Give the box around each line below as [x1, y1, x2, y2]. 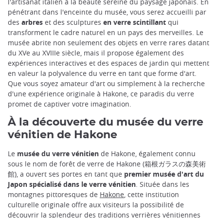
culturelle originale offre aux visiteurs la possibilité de [8, 200, 184, 210]
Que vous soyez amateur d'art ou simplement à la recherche [8, 79, 205, 89]
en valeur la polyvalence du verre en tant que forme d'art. [8, 69, 197, 78]
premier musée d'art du [124, 169, 204, 179]
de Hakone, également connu [99, 149, 196, 159]
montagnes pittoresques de [8, 190, 100, 200]
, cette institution [124, 190, 179, 200]
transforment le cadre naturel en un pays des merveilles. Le [8, 28, 203, 37]
